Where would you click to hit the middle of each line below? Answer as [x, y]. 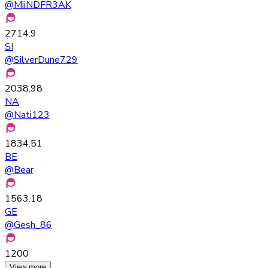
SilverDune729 [46, 60]
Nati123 [32, 115]
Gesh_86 [33, 225]
